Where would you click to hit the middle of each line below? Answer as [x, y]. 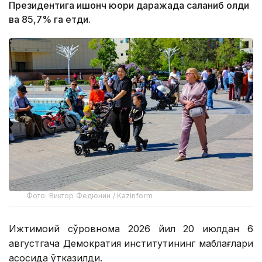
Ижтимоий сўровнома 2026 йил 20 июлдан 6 [131, 228]
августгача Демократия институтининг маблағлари [131, 243]
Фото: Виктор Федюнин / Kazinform [89, 195]
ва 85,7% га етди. [50, 20]
